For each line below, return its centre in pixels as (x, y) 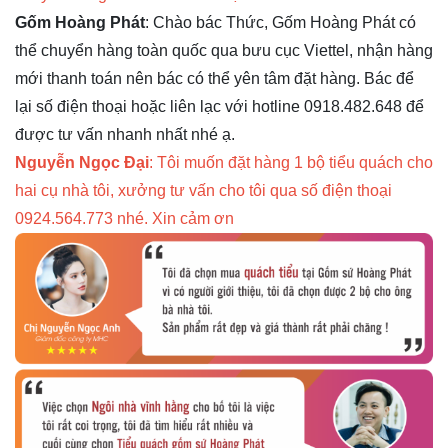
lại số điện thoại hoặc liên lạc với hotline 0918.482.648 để (219, 107)
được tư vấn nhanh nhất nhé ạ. (125, 135)
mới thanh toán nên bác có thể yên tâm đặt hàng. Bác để (214, 79)
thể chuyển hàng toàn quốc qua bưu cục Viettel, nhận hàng (224, 51)
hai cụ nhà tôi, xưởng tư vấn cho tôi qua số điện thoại (203, 191)
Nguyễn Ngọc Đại (82, 163)
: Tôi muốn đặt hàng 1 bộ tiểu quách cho (291, 163)
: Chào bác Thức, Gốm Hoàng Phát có (280, 23)
